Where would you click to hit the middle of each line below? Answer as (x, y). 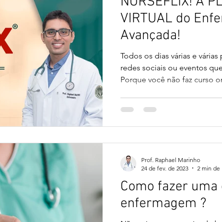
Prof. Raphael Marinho (171, 160)
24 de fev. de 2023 (165, 168)
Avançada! (150, 36)
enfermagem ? (163, 203)
